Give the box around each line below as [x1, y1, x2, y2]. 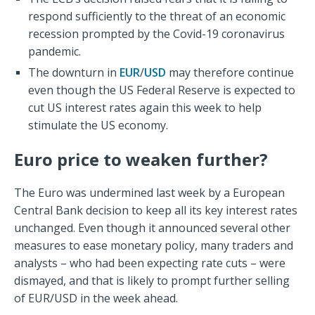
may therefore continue [166, 65, 294, 81]
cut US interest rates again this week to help [28, 100, 262, 116]
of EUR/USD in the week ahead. [14, 290, 178, 307]
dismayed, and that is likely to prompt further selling [14, 273, 290, 289]
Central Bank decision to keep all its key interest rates [14, 202, 297, 219]
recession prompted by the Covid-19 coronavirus [28, 26, 285, 42]
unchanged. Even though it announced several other [14, 220, 290, 236]
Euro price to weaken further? [14, 148, 268, 172]
